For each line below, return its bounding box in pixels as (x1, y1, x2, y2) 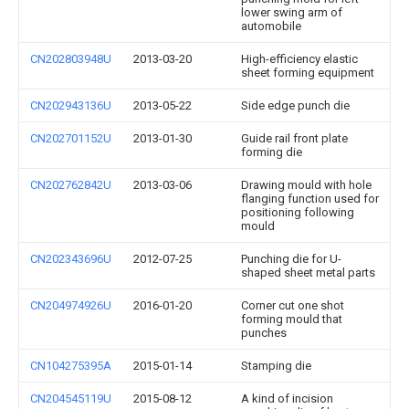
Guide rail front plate (241, 131, 348, 145)
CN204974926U (30, 299, 111, 312)
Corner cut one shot (241, 299, 344, 312)
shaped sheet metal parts (241, 266, 375, 279)
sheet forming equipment (241, 66, 374, 79)
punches (241, 326, 287, 340)
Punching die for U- (241, 252, 341, 266)
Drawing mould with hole (241, 178, 372, 192)
